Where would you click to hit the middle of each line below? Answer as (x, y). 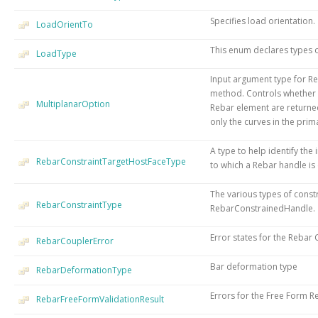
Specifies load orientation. (263, 21)
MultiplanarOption (73, 104)
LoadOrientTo (65, 24)
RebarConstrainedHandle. (263, 208)
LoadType (56, 53)
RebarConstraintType (79, 204)
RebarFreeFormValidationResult (100, 299)
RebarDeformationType (84, 270)
